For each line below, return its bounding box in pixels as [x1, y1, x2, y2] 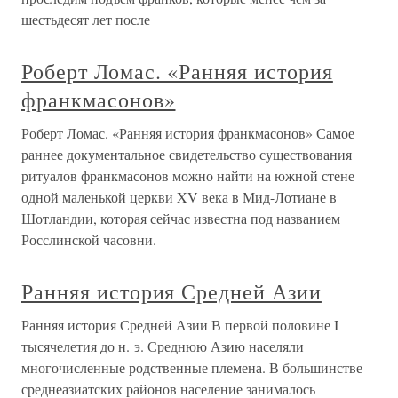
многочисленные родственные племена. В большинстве [21, 358, 362, 378]
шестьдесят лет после [21, 10, 150, 29]
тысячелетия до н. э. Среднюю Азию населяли [21, 337, 304, 356]
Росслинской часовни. [21, 230, 156, 250]
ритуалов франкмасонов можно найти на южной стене [21, 166, 354, 186]
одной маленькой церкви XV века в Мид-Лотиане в [21, 187, 337, 207]
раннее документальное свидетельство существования [21, 145, 352, 164]
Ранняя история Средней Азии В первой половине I [21, 315, 338, 335]
